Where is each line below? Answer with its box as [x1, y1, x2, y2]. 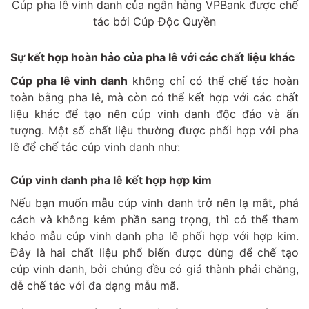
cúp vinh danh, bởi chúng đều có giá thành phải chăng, [10, 261, 299, 276]
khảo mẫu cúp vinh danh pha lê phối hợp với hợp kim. [10, 228, 299, 243]
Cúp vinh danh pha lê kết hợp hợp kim [10, 172, 215, 187]
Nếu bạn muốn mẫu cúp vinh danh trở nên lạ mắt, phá [10, 195, 299, 210]
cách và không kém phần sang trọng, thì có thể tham [10, 212, 299, 226]
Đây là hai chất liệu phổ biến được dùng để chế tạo [10, 245, 299, 259]
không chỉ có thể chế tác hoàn [128, 73, 299, 88]
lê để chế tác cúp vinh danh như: [10, 139, 180, 154]
